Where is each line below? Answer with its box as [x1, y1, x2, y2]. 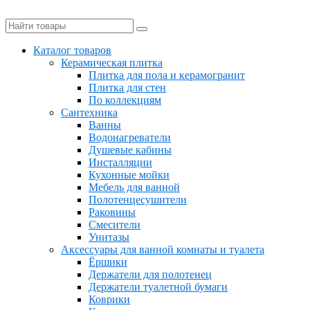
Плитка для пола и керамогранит [89, 69, 245, 81]
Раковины [89, 206, 136, 218]
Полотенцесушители [89, 194, 187, 206]
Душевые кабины [89, 144, 172, 156]
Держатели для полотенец [89, 268, 212, 280]
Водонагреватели [89, 131, 171, 143]
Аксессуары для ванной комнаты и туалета [61, 244, 264, 255]
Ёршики [89, 256, 127, 268]
